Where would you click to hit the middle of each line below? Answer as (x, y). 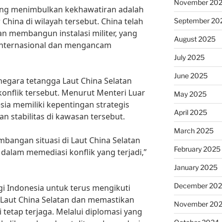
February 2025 (197, 149)
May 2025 (190, 94)
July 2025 (189, 57)
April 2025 (190, 112)
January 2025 (195, 167)
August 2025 (194, 39)
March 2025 (194, 131)
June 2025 (191, 76)
